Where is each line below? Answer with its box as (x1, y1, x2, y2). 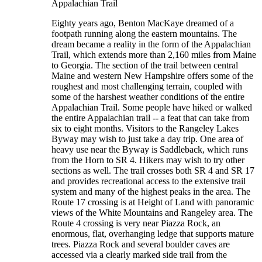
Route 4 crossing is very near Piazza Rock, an (51, 218, 220, 228)
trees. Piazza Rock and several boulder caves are (51, 239, 230, 249)
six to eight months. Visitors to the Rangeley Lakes (51, 123, 239, 133)
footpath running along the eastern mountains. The (51, 29, 237, 39)
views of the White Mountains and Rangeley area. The (51, 208, 253, 218)
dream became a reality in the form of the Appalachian (51, 39, 251, 49)
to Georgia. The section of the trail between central (51, 60, 238, 70)
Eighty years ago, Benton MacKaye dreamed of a (51, 18, 234, 28)
